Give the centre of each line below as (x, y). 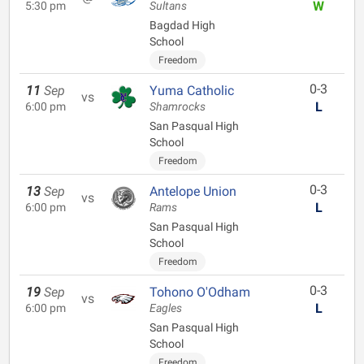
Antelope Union (193, 191)
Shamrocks (178, 107)
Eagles (166, 308)
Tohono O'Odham (200, 292)
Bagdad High (182, 25)
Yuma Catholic (192, 91)
